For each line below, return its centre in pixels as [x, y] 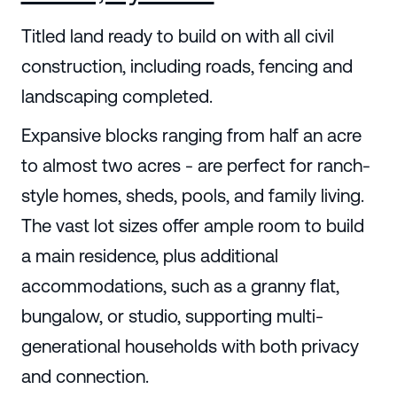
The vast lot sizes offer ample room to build [192, 226]
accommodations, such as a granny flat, [180, 286]
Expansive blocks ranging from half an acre [191, 136]
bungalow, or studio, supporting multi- [172, 316]
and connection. [85, 377]
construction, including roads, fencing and [187, 66]
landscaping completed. [117, 97]
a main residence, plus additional [149, 256]
